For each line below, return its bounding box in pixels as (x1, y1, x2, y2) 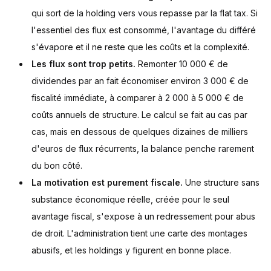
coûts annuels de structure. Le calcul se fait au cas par (31, 109, 247, 120)
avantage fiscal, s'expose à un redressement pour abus (31, 211, 255, 222)
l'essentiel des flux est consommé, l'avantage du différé (31, 25, 256, 36)
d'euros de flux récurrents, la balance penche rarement (31, 143, 254, 154)
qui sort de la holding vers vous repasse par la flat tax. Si (31, 8, 258, 19)
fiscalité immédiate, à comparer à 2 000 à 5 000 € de (31, 93, 244, 103)
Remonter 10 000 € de (135, 59, 228, 70)
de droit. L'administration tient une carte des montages (31, 228, 247, 239)
